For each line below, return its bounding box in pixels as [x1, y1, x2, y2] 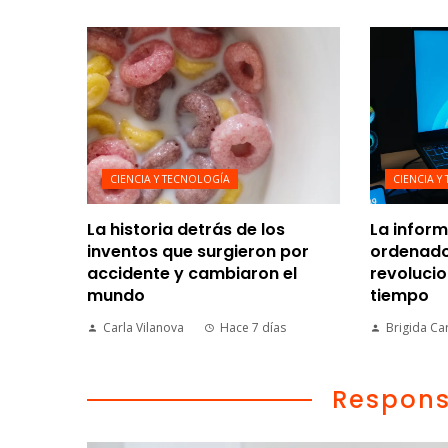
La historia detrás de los [87, 218, 285, 242]
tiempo [369, 284, 429, 308]
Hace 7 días [220, 319, 286, 337]
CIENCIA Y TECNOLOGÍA [110, 172, 230, 187]
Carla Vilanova [103, 319, 184, 337]
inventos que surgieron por [87, 240, 309, 264]
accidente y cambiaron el [87, 262, 297, 286]
